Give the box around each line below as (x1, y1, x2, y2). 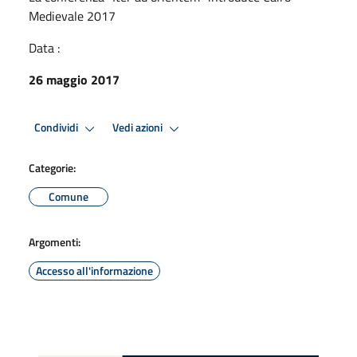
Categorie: (29, 159, 76, 176)
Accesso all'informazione (36, 261, 153, 279)
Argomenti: (29, 233, 80, 250)
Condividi (34, 119, 80, 137)
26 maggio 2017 (29, 69, 120, 89)
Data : (29, 37, 60, 57)
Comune (49, 187, 88, 205)
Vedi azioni (112, 119, 165, 137)
